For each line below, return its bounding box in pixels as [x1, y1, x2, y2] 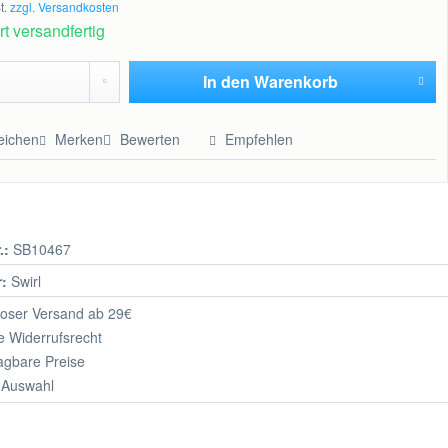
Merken [55, 129, 104, 150]
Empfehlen [221, 129, 294, 150]
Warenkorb [254, 69, 339, 93]
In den [203, 69, 251, 93]
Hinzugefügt [224, 107, 318, 131]
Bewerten [116, 129, 185, 150]
